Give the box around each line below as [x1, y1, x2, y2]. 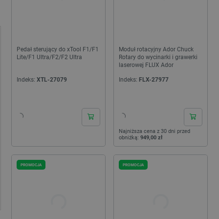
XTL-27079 [37, 76, 67, 83]
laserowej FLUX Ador [119, 61, 174, 68]
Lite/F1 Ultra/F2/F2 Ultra [17, 53, 82, 61]
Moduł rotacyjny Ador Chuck [119, 45, 194, 53]
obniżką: [119, 134, 140, 141]
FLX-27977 [139, 76, 169, 83]
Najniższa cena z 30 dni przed [119, 128, 190, 135]
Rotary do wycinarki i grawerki [119, 53, 197, 61]
